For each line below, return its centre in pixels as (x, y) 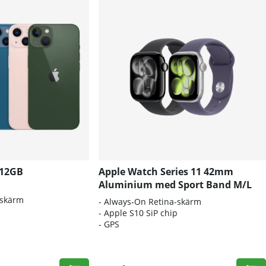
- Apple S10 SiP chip (138, 213)
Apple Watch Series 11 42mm (166, 172)
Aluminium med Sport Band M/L (175, 185)
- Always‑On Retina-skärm (150, 202)
